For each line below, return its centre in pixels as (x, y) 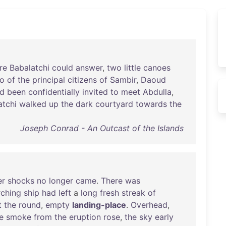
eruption (85, 217)
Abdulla (157, 92)
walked (33, 104)
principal (49, 80)
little (132, 68)
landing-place (99, 205)
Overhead (149, 205)
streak (133, 193)
